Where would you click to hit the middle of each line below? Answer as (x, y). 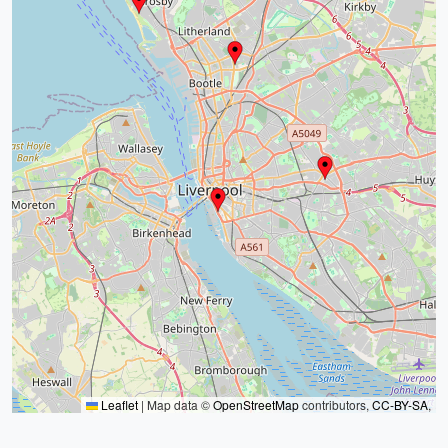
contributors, (335, 404)
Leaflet (118, 404)
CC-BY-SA (400, 404)
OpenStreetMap (256, 404)
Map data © (178, 404)
